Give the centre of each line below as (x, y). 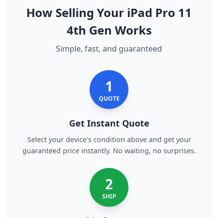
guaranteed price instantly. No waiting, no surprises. (109, 151)
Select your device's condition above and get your (109, 139)
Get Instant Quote (109, 123)
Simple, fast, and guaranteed (109, 49)
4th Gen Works (109, 30)
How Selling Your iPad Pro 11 (109, 12)
